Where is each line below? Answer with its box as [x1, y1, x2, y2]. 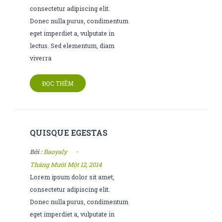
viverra [30, 54, 52, 62]
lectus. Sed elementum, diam [30, 42, 114, 50]
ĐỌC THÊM [42, 79, 73, 88]
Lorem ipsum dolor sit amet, [30, 173, 114, 181]
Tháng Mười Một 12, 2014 [30, 161, 102, 169]
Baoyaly [44, 148, 67, 156]
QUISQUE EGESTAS [30, 127, 108, 138]
